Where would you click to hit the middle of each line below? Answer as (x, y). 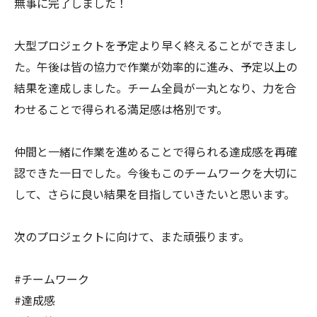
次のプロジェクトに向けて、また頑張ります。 (132, 236)
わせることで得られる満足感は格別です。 (121, 109)
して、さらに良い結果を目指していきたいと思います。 (155, 194)
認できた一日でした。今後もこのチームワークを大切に (156, 173)
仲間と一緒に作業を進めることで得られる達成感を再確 (156, 151)
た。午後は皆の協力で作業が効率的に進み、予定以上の (156, 67)
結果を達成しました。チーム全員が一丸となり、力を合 (155, 88)
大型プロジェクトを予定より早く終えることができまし (156, 45)
